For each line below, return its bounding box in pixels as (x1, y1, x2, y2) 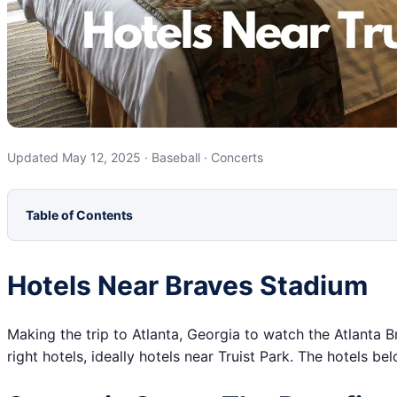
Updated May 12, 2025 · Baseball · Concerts (7, 150, 263, 166)
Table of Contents (26, 206, 133, 222)
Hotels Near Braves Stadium (7, 269, 368, 302)
